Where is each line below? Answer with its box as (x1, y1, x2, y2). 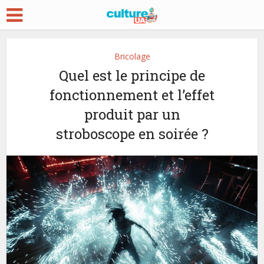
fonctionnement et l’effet (49, 85, 214, 104)
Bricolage (114, 51, 150, 62)
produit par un (84, 105, 180, 124)
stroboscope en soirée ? (55, 124, 209, 143)
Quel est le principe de (59, 66, 205, 85)
